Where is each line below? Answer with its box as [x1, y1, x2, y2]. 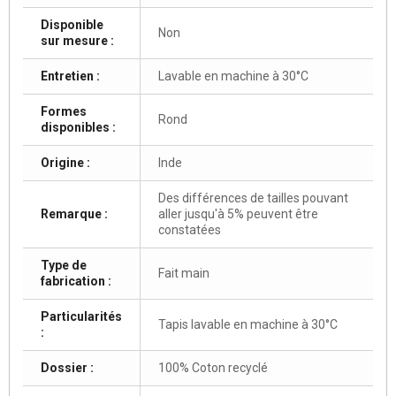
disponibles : [41, 119, 116, 134]
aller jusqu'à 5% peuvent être [158, 206, 318, 221]
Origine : [41, 155, 90, 170]
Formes [41, 103, 87, 118]
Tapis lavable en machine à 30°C [158, 316, 338, 331]
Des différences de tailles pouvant [158, 190, 348, 205]
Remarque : [41, 206, 108, 221]
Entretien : [41, 68, 100, 83]
